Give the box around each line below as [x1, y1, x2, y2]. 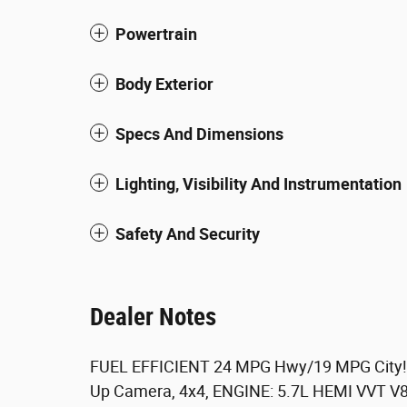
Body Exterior [115, 74, 213, 94]
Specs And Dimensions [115, 124, 283, 144]
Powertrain [115, 25, 197, 44]
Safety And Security [115, 224, 260, 243]
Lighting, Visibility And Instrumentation [115, 174, 402, 194]
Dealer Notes [90, 303, 216, 332]
